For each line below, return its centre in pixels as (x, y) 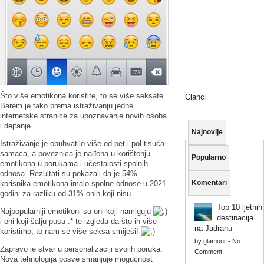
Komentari (209, 182)
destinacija (235, 217)
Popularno (208, 157)
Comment (208, 251)
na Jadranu (213, 228)
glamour (214, 241)
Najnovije (207, 132)
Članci (196, 97)
